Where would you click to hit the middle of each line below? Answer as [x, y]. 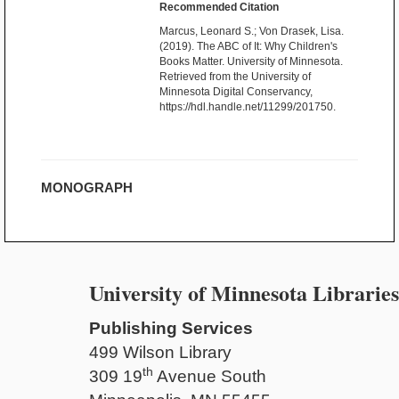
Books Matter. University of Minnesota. [251, 61]
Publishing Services [171, 328]
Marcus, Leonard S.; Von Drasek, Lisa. [252, 31]
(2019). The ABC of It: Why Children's [248, 46]
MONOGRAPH [87, 187]
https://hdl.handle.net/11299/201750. [248, 107]
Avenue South [210, 376]
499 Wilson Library [160, 352]
